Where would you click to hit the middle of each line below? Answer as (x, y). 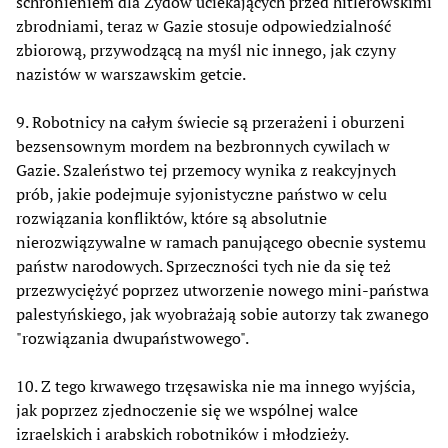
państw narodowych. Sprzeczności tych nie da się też (203, 265)
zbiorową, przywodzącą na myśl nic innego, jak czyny (206, 49)
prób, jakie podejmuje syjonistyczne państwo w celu (201, 193)
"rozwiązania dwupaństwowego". (132, 337)
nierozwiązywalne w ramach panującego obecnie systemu (221, 241)
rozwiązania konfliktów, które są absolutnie (171, 217)
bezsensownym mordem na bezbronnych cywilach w (203, 145)
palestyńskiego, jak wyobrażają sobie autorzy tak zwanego (222, 313)
